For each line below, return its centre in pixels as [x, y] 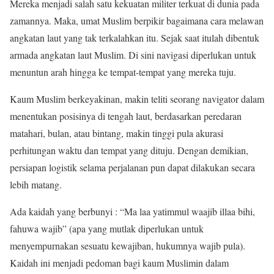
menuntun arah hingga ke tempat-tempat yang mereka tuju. [123, 72]
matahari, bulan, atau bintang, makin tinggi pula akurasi [117, 133]
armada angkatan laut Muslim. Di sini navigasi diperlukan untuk [133, 55]
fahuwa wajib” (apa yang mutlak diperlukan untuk [107, 228]
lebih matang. [36, 184]
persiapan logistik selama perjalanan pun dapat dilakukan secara [132, 167]
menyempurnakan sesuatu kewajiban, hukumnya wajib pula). [128, 246]
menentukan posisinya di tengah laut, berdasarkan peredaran [126, 116]
